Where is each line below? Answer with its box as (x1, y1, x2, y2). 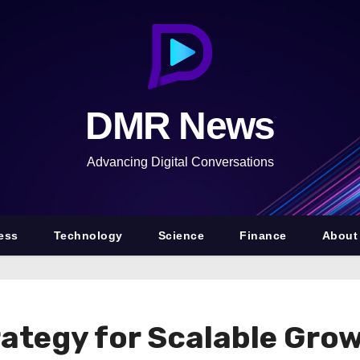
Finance (239, 229, 287, 242)
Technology (53, 229, 123, 242)
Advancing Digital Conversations (86, 155, 274, 169)
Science (157, 229, 205, 242)
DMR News (85, 104, 275, 147)
